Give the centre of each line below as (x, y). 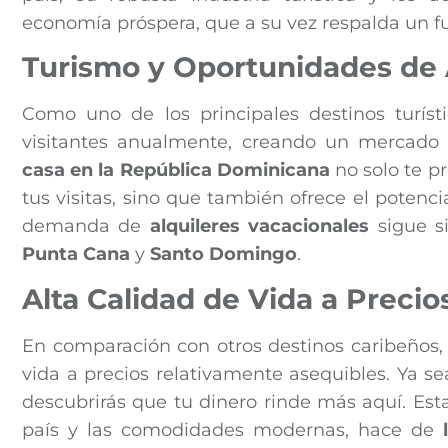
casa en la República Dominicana (176, 170)
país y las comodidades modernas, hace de (233, 429)
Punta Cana (76, 254)
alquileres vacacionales (259, 226)
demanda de (86, 226)
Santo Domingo (223, 254)
